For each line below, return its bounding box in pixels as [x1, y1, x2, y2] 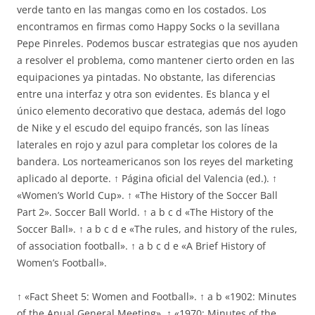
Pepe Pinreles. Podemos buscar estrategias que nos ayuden [17, 37, 298, 50]
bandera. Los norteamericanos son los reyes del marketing [17, 155, 293, 168]
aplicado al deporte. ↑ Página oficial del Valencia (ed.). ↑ [17, 172, 277, 185]
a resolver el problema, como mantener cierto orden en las [17, 53, 295, 67]
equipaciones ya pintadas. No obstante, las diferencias [17, 70, 276, 84]
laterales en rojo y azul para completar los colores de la [17, 138, 278, 151]
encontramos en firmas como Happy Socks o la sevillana [17, 20, 280, 33]
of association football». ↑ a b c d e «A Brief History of [17, 239, 266, 252]
